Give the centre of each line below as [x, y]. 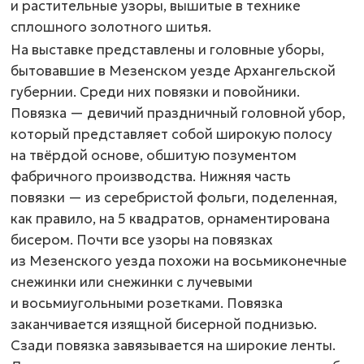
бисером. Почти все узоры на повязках [142, 240]
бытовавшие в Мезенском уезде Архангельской [173, 71]
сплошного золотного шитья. [111, 27]
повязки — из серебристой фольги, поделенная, [174, 197]
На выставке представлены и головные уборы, [167, 50]
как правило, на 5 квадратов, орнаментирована [170, 219]
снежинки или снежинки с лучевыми [132, 282]
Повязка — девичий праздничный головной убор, [178, 113]
